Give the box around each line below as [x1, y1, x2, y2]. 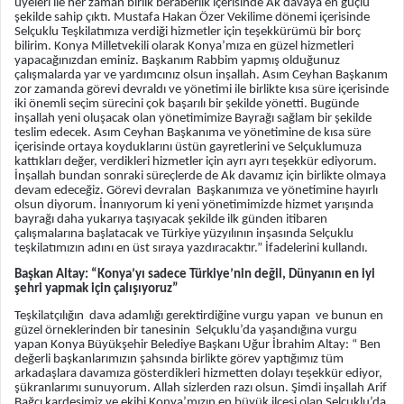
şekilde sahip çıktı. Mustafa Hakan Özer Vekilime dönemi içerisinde [14, 11, 370, 25]
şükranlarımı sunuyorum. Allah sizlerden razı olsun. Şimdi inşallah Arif [14, 381, 387, 395]
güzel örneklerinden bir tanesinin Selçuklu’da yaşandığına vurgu [14, 323, 357, 337]
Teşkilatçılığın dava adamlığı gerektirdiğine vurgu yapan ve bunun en [14, 308, 383, 323]
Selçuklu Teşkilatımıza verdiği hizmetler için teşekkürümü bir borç [14, 25, 361, 40]
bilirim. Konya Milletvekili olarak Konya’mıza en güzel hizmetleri [14, 40, 353, 54]
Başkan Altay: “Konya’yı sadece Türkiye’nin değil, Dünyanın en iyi [14, 268, 375, 282]
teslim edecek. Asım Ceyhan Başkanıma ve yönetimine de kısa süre [14, 126, 371, 141]
